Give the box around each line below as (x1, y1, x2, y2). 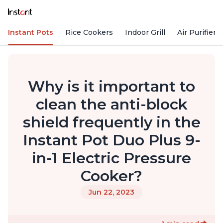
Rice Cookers (65, 28, 113, 37)
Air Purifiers (177, 28, 220, 37)
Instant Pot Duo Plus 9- (22, 131, 201, 150)
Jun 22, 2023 (89, 188, 134, 197)
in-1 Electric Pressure (32, 149, 191, 168)
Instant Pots (8, 28, 53, 37)
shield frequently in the (22, 113, 201, 132)
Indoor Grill (125, 28, 165, 37)
